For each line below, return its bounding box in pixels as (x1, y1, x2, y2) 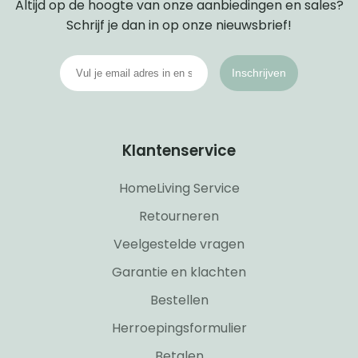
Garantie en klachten (112, 262, 246, 281)
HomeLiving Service (118, 178, 240, 197)
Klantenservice (122, 139, 236, 161)
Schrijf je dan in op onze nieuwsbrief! (66, 15, 292, 34)
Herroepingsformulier (111, 318, 247, 337)
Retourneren (139, 206, 219, 225)
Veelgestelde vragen (113, 234, 245, 253)
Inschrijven (232, 66, 286, 79)
